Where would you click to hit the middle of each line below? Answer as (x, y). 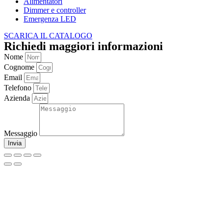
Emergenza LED (50, 19)
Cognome (20, 67)
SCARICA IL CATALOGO (48, 35)
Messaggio (22, 133)
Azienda (18, 98)
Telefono (19, 87)
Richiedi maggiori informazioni (83, 46)
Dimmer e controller (55, 10)
